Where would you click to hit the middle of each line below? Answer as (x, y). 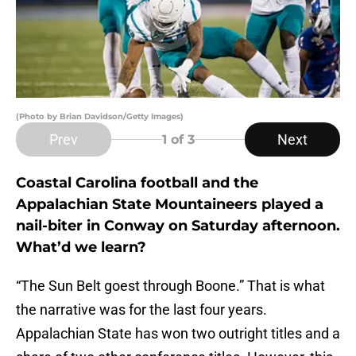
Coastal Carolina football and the (137, 183)
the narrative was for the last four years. (141, 310)
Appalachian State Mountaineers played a (170, 205)
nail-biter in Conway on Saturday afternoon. (178, 226)
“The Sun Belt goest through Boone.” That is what (170, 286)
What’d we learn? (81, 248)
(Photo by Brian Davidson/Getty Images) (100, 117)
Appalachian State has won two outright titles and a (178, 334)
